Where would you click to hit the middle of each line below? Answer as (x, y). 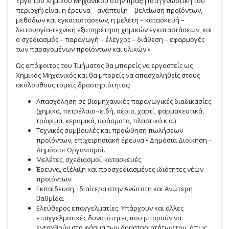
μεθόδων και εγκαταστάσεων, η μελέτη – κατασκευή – (100, 20)
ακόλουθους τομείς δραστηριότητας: (73, 85)
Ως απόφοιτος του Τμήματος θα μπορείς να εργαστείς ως (105, 65)
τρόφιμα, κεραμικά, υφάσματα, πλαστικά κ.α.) (106, 120)
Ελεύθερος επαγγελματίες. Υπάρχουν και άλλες (110, 208)
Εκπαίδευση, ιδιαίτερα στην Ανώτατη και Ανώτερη (115, 188)
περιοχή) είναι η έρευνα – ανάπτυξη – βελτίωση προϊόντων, (109, 10)
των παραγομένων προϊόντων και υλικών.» (84, 49)
